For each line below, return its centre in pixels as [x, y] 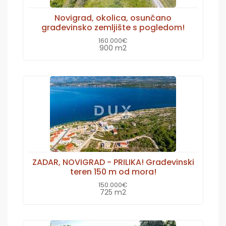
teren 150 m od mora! [113, 172]
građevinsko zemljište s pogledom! [113, 27]
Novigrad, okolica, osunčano [113, 18]
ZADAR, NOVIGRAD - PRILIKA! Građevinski [113, 162]
